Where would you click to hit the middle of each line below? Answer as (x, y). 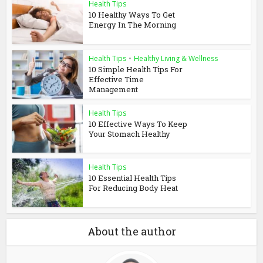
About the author (131, 232)
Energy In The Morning (133, 25)
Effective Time (117, 79)
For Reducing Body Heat (134, 188)
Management (114, 89)
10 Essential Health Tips (133, 178)
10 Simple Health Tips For (136, 69)
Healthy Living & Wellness (176, 58)
